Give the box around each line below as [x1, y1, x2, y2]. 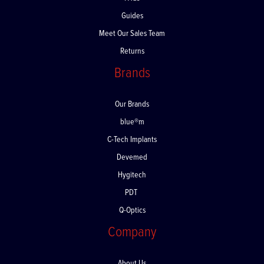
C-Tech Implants [107, 140, 157, 151]
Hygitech [118, 175, 146, 186]
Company [108, 229, 156, 247]
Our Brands [115, 104, 149, 115]
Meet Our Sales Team [99, 34, 165, 45]
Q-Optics [118, 210, 146, 222]
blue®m [120, 122, 144, 133]
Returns [120, 51, 144, 62]
